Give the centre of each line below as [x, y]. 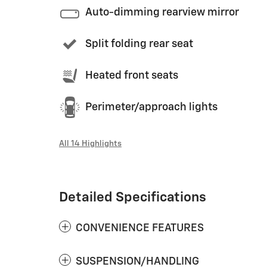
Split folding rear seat [139, 44]
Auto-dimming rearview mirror [162, 13]
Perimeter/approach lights [151, 107]
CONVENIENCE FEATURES [140, 228]
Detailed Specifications [133, 197]
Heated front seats [132, 76]
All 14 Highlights [90, 143]
